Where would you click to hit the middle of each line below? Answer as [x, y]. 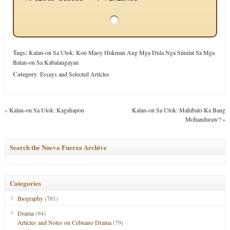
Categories [25, 183]
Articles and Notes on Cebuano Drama [64, 222]
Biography [30, 198]
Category [25, 74]
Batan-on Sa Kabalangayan [45, 62]
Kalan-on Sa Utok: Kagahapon [46, 110]
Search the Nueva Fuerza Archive [58, 147]
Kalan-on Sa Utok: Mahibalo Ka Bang [179, 110]
